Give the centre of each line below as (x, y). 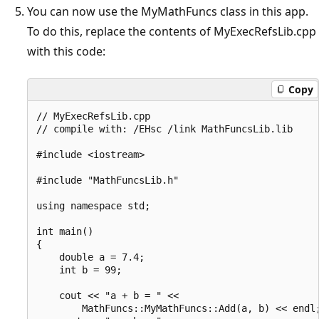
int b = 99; (79, 270)
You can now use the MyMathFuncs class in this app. (168, 11)
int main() (65, 231)
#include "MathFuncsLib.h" (108, 180)
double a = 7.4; (90, 257)
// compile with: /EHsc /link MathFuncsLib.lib (164, 129)
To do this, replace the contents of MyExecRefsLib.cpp (172, 31)
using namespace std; (93, 205)
